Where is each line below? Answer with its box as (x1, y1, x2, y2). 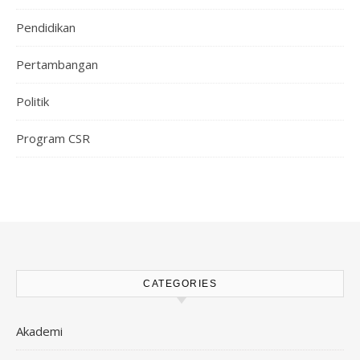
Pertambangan (16, 56, 98, 72)
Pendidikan (16, 19, 76, 35)
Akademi (16, 323, 63, 339)
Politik (16, 93, 49, 109)
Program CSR (16, 130, 90, 146)
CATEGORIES (143, 278, 217, 289)
